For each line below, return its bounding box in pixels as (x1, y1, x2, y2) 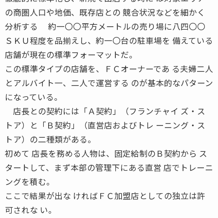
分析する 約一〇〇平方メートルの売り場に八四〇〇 (5, 20, 205, 32)
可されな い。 (5, 203, 56, 216)
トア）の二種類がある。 (5, 133, 96, 145)
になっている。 (5, 91, 62, 103)
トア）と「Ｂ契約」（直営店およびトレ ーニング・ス (5, 119, 205, 131)
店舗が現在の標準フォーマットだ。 (5, 48, 137, 60)
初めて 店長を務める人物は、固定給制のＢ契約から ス (5, 147, 207, 159)
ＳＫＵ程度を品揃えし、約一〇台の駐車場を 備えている (5, 34, 213, 46)
